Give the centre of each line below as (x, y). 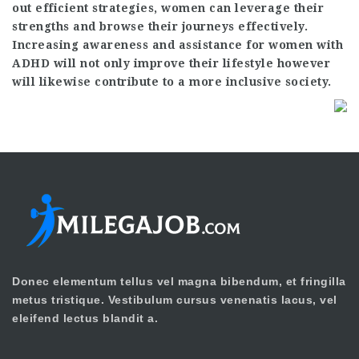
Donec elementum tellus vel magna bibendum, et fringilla (179, 281)
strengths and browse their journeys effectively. (160, 26)
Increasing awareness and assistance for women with (177, 44)
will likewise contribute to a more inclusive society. (172, 81)
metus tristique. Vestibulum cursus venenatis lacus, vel (175, 299)
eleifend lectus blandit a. (85, 318)
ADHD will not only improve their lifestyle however (171, 63)
